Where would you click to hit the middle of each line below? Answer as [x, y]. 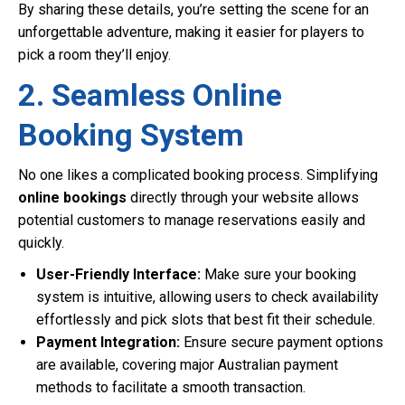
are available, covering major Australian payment [187, 365]
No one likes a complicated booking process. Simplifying [198, 175]
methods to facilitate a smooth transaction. [171, 387]
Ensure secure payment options [282, 342]
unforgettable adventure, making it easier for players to [191, 32]
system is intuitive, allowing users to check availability [207, 297]
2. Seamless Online [150, 95]
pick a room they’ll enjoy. [94, 55]
